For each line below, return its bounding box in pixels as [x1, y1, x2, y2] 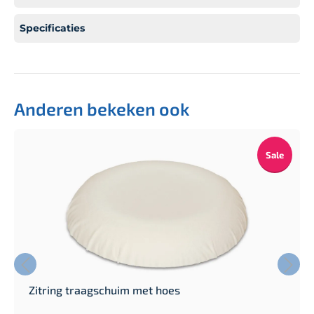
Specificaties [20, 21, 85, 34]
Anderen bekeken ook [14, 97, 189, 119]
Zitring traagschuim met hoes [29, 282, 180, 296]
